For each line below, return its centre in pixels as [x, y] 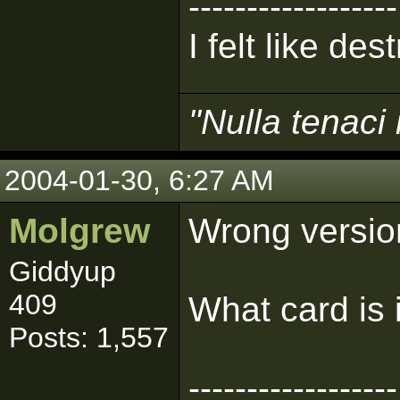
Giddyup [62, 271]
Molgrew [79, 231]
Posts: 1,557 [89, 337]
